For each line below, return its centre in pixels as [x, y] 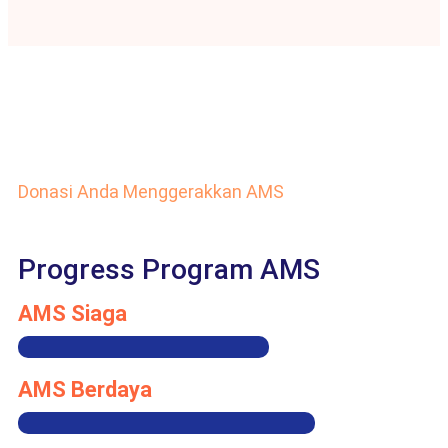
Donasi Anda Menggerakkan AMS [151, 191]
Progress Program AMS [169, 269]
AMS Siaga [72, 313]
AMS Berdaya [85, 389]
